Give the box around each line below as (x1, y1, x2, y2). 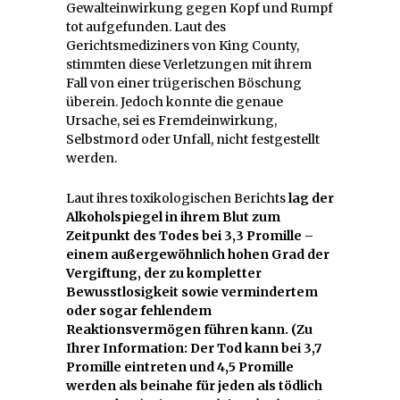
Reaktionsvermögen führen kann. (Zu (66, 321, 312, 337)
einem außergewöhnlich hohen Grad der (66, 246, 329, 262)
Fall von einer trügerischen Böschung (66, 74, 302, 91)
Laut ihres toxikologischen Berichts (66, 189, 288, 206)
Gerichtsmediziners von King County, (66, 37, 299, 54)
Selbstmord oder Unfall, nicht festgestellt (66, 130, 320, 147)
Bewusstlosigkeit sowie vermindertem (66, 283, 318, 300)
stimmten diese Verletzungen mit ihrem (66, 55, 312, 72)
